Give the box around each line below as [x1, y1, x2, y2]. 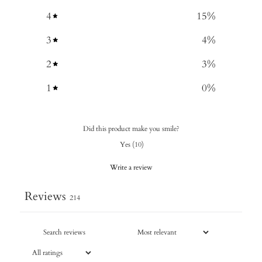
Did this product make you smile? [82, 123, 180, 133]
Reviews [25, 188, 66, 204]
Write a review [109, 162, 153, 172]
